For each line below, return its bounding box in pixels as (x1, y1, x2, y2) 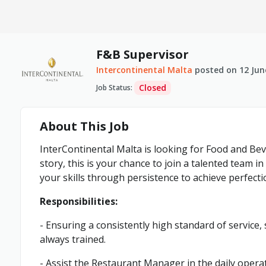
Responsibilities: (40, 195, 118, 208)
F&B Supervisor (96, 46, 189, 62)
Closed (139, 82, 167, 93)
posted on (195, 64, 237, 75)
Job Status (96, 83, 131, 93)
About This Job (40, 118, 129, 134)
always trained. (40, 233, 106, 246)
